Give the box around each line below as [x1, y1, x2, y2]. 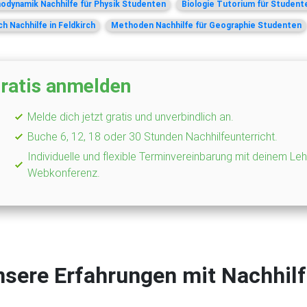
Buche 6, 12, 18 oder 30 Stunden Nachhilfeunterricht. [27, 129, 278, 143]
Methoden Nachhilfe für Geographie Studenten [110, 19, 302, 30]
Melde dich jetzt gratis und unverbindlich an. [27, 109, 234, 123]
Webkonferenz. [27, 165, 100, 180]
